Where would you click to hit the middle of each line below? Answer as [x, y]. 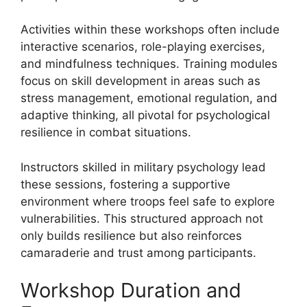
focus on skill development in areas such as [140, 81]
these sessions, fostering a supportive [125, 184]
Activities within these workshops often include [150, 29]
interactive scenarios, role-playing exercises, [143, 47]
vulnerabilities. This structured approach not [142, 218]
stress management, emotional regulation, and [149, 98]
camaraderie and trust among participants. [138, 253]
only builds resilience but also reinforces [131, 235]
